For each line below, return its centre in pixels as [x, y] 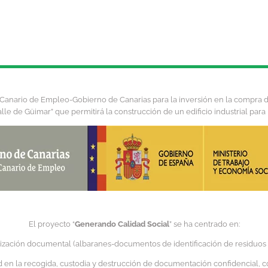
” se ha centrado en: [204, 224]
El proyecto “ [51, 224]
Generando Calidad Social [122, 224]
